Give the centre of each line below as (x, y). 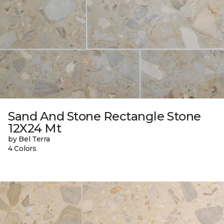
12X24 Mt (35, 128)
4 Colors (22, 148)
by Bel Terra (29, 139)
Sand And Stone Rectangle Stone (104, 116)
